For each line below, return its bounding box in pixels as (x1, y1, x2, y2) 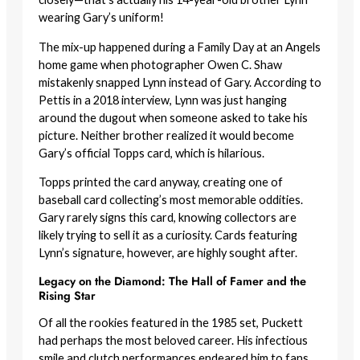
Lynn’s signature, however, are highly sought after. (39, 246, 297, 260)
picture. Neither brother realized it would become (39, 128, 294, 142)
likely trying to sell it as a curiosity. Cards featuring (39, 228, 297, 243)
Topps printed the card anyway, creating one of (39, 175, 283, 190)
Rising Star (39, 286, 96, 304)
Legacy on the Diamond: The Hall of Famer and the (39, 272, 306, 289)
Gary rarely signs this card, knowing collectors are (39, 211, 297, 225)
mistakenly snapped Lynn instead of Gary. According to (39, 75, 321, 89)
